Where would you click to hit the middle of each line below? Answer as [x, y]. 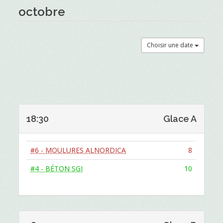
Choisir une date [170, 45]
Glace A [180, 119]
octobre [42, 12]
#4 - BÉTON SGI [57, 168]
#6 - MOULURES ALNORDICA [78, 150]
